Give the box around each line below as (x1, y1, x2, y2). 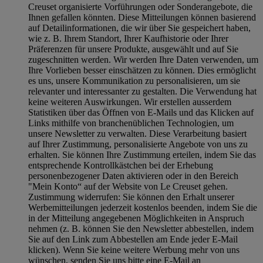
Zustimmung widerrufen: (28, 192, 120, 203)
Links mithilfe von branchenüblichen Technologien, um (28, 118, 234, 129)
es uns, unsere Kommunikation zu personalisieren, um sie (28, 76, 240, 86)
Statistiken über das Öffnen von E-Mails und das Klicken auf (28, 107, 254, 118)
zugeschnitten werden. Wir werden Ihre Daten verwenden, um (28, 55, 258, 65)
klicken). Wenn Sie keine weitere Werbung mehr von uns (28, 245, 240, 255)
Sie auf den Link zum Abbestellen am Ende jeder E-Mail (28, 234, 238, 245)
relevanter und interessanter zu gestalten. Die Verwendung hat (28, 86, 257, 97)
